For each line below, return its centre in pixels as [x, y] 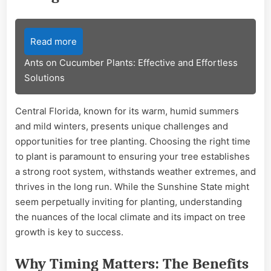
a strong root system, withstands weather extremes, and [135, 171]
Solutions [44, 77]
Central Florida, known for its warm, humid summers [127, 111]
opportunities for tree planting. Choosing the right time [133, 141]
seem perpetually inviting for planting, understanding [129, 201]
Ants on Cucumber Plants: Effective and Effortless [131, 62]
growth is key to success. [69, 232]
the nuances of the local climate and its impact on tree [130, 217]
